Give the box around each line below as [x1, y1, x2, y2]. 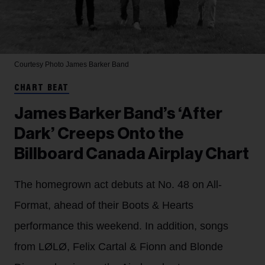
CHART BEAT [14, 83, 69, 93]
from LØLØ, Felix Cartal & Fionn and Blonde [14, 241, 223, 253]
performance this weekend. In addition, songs [14, 220, 228, 232]
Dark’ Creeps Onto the [14, 125, 184, 143]
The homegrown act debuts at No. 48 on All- [14, 179, 222, 191]
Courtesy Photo [14, 60, 66, 69]
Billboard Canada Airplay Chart [14, 146, 249, 163]
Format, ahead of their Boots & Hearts [14, 199, 193, 212]
